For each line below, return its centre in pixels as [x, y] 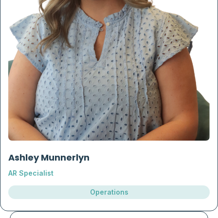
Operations [109, 192]
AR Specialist [31, 173]
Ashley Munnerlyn [49, 159]
